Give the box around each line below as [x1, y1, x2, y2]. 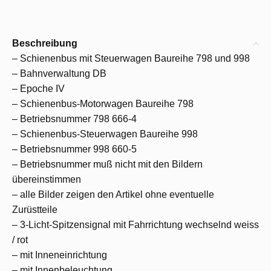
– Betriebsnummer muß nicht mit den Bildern [12, 159, 203, 169]
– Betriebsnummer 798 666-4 [12, 114, 137, 124]
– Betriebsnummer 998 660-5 [12, 144, 137, 154]
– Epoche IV [12, 83, 65, 94]
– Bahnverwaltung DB [12, 68, 106, 79]
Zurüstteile [12, 204, 57, 215]
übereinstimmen [12, 174, 81, 184]
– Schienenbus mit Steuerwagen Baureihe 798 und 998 [12, 53, 250, 64]
